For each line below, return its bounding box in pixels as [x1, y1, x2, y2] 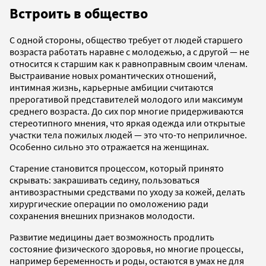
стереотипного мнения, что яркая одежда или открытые [9, 117, 245, 129]
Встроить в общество [9, 4, 148, 23]
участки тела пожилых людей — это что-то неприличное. [9, 129, 247, 141]
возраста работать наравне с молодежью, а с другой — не [9, 46, 249, 58]
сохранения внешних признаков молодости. [9, 210, 195, 222]
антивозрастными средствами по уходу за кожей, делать [9, 186, 245, 198]
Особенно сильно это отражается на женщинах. [9, 141, 211, 153]
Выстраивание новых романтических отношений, [9, 69, 216, 82]
